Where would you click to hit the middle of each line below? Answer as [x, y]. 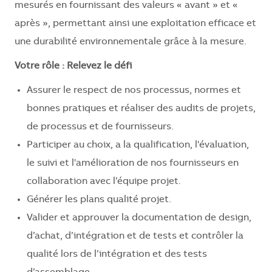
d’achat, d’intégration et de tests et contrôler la [135, 236]
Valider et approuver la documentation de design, [139, 218]
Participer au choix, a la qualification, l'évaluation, [138, 145]
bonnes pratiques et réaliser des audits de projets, [141, 109]
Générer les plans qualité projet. [99, 200]
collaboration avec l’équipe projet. [104, 182]
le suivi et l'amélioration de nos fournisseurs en [133, 164]
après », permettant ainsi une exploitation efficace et [135, 24]
